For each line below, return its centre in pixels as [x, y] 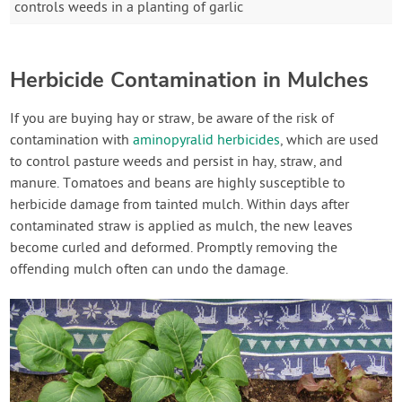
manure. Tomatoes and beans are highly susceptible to [178, 184]
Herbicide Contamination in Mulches [190, 80]
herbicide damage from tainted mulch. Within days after [180, 206]
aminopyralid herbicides [207, 141]
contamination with [72, 141]
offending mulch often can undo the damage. [149, 271]
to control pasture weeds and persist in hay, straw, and [177, 163]
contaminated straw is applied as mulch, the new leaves [182, 227]
